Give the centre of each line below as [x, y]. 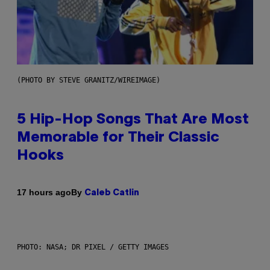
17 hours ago [44, 193]
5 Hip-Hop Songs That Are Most [133, 120]
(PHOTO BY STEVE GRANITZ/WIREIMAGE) [89, 80]
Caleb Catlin [112, 193]
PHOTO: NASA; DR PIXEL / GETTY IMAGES [93, 247]
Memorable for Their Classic [118, 138]
